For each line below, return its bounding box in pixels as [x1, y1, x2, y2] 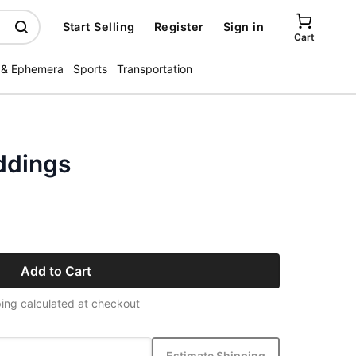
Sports [73, 62, 107, 75]
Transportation [117, 62, 192, 75]
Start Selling [62, 20, 135, 33]
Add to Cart [20, 263, 91, 279]
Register [153, 20, 204, 33]
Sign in [222, 20, 264, 33]
